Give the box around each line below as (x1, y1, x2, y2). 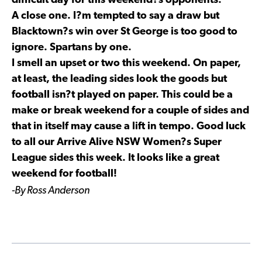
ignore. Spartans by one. (12, 42, 132, 53)
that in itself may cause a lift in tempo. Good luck (12, 120, 246, 132)
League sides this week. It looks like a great (12, 152, 219, 164)
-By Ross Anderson (12, 185, 89, 196)
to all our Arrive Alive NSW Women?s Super (12, 136, 222, 148)
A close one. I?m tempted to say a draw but (12, 10, 219, 22)
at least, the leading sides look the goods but (12, 73, 227, 85)
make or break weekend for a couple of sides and (12, 105, 249, 116)
